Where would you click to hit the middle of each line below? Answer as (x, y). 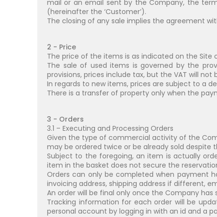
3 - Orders (65, 119)
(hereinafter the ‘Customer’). (97, 12)
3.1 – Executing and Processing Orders (110, 128)
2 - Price (62, 47)
